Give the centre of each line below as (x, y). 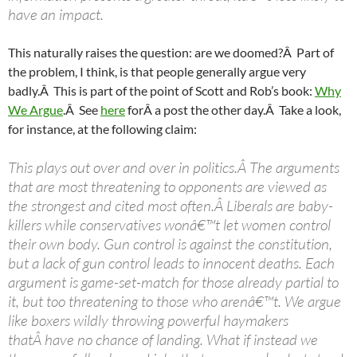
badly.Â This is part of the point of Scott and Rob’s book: (161, 90)
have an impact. (56, 14)
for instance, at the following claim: (102, 129)
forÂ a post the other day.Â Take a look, (233, 110)
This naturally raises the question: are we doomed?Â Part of (171, 52)
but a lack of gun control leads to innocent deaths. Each (171, 263)
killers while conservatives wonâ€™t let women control (169, 225)
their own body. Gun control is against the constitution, (170, 244)
